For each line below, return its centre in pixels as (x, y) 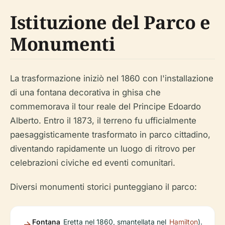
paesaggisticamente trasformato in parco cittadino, (110, 135)
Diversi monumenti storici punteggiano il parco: (103, 187)
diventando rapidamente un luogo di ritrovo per (103, 149)
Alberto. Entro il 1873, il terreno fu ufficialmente (103, 121)
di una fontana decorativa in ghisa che (85, 92)
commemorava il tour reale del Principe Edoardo (105, 106)
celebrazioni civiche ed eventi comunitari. (93, 163)
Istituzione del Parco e (110, 22)
